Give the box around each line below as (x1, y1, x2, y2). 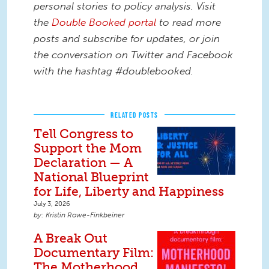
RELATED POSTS (110, 110, 159, 120)
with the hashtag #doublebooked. (34, 65, 193, 77)
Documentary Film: (34, 245, 154, 261)
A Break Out (34, 231, 107, 246)
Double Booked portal (52, 16, 156, 29)
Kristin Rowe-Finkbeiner (46, 211, 124, 220)
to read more (156, 16, 221, 29)
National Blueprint (34, 169, 149, 185)
